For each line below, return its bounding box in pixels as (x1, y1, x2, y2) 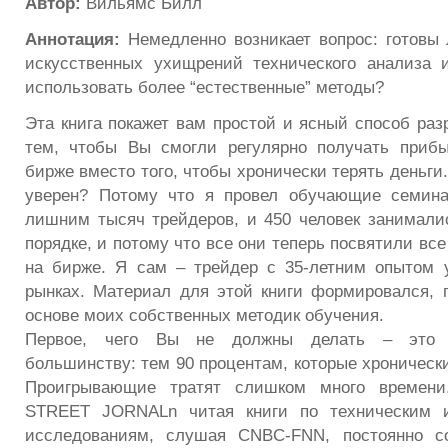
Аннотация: (25, 28, 120, 49)
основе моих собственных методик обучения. (25, 304, 384, 325)
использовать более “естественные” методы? (25, 76, 384, 97)
